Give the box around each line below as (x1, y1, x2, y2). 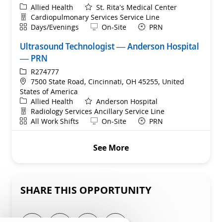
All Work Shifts (31, 116, 79, 126)
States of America (20, 86, 78, 96)
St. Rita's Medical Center (96, 2, 177, 12)
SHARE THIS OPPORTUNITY (20, 183, 151, 197)
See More (93, 142, 129, 153)
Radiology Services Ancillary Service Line (31, 106, 165, 116)
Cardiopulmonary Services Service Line (31, 12, 160, 22)
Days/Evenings (31, 22, 79, 32)
